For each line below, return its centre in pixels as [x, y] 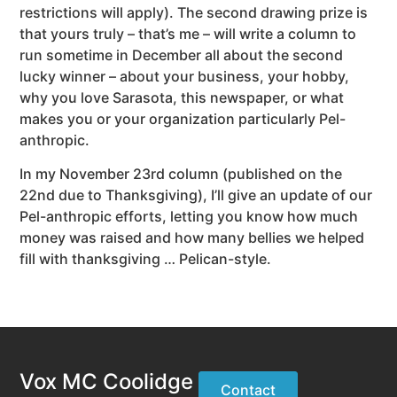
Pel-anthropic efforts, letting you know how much [189, 217]
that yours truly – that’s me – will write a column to [188, 33]
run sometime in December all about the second [182, 54]
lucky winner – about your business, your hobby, [185, 76]
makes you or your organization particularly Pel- [183, 118]
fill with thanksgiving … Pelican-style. [146, 259]
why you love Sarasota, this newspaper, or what [182, 97]
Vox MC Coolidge [107, 381]
